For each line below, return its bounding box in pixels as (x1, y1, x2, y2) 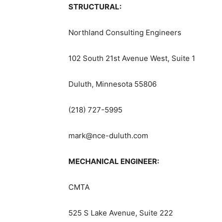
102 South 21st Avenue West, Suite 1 (68, 54, 195, 63)
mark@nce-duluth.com (68, 131, 148, 141)
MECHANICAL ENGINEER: (68, 157, 159, 166)
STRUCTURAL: (68, 2, 121, 12)
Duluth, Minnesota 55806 (68, 79, 157, 89)
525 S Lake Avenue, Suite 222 (68, 208, 173, 218)
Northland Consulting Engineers (68, 28, 181, 38)
